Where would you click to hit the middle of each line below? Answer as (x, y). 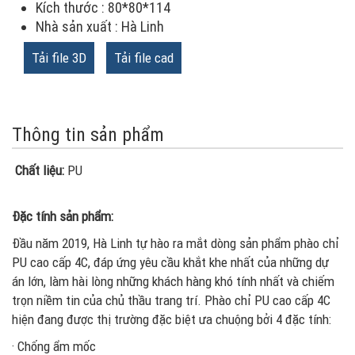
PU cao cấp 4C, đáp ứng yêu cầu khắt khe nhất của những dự (170, 262)
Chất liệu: (40, 170)
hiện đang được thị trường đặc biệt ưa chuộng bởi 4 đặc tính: (172, 319)
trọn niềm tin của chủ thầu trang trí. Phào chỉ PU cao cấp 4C (171, 300)
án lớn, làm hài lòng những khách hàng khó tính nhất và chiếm (173, 281)
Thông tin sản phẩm (88, 134)
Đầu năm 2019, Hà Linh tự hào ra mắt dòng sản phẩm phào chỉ (176, 243)
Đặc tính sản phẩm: (63, 216)
